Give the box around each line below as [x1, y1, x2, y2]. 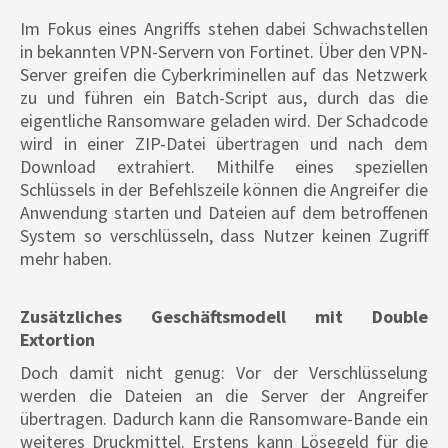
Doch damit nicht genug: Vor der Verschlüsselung [20, 361, 428, 385]
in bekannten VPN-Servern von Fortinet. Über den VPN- [20, 40, 428, 64]
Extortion [20, 328, 95, 352]
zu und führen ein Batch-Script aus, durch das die [20, 86, 428, 110]
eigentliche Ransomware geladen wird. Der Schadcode [20, 109, 428, 133]
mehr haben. [20, 247, 112, 271]
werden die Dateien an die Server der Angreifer [20, 384, 428, 408]
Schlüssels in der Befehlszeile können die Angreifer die [20, 178, 428, 202]
